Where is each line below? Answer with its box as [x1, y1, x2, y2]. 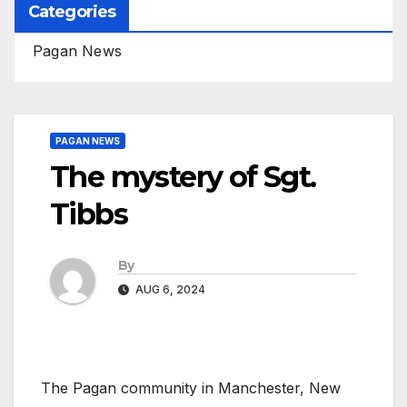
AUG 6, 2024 [133, 283, 205, 297]
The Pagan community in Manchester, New [41, 379, 341, 398]
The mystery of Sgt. [50, 158, 316, 194]
